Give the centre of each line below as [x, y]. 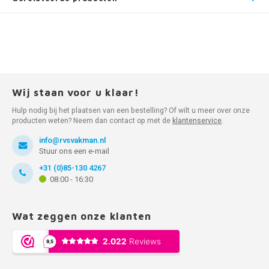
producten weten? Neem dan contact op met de [92, 120]
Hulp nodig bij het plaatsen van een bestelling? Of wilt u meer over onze [131, 110]
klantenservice [197, 120]
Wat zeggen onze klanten [82, 216]
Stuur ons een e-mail [74, 151]
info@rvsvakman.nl [72, 140]
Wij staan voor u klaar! [76, 92]
